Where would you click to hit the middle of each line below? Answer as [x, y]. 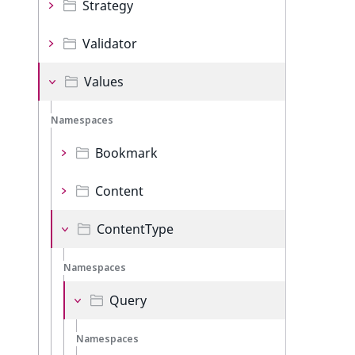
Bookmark [126, 153]
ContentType [135, 229]
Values [104, 82]
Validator [110, 44]
